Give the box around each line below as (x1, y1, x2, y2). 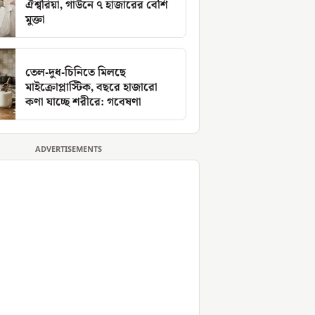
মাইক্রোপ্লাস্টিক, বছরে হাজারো (25, 79, 157, 97)
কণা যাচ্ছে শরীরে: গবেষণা (25, 94, 141, 112)
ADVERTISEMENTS (34, 145, 102, 155)
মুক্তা (25, 11, 45, 30)
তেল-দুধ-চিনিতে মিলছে (25, 64, 126, 82)
